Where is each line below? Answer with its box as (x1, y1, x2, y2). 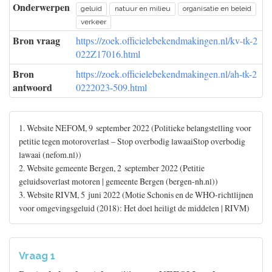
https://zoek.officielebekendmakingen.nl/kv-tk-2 (76, 34, 257, 47)
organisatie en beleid (182, 4, 251, 13)
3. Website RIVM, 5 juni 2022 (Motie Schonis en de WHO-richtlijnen (19, 189, 253, 200)
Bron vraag (13, 33, 60, 47)
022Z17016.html (76, 47, 140, 60)
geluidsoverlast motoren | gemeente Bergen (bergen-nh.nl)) (19, 175, 218, 187)
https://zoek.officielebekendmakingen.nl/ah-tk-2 (76, 67, 257, 80)
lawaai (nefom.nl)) (19, 149, 81, 160)
